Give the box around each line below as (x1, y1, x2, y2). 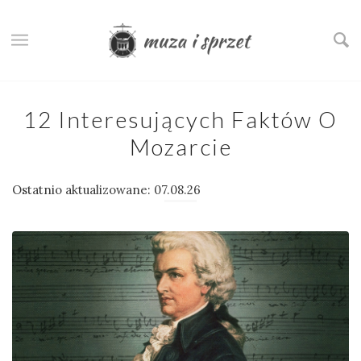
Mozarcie (129, 133, 232, 160)
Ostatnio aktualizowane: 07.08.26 (12, 182, 201, 197)
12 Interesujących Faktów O (23, 106, 338, 133)
